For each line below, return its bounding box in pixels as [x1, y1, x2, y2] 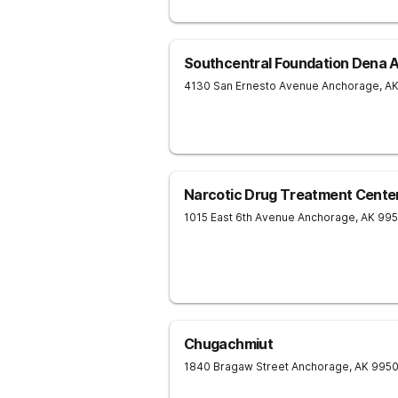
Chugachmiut [184, 335, 273, 353]
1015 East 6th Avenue [184, 211, 295, 224]
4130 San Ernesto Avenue [184, 79, 319, 92]
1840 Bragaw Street [184, 360, 289, 373]
